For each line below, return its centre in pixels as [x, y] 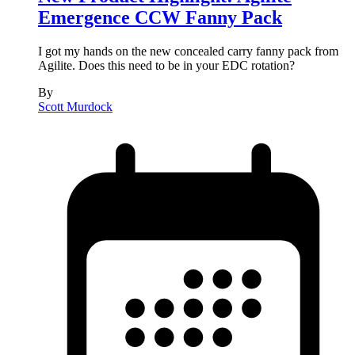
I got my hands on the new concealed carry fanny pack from [188, 51]
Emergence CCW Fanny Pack [160, 18]
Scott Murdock [75, 107]
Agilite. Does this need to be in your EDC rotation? [166, 65]
